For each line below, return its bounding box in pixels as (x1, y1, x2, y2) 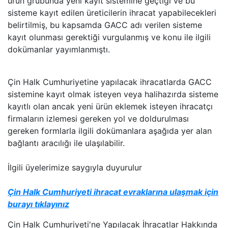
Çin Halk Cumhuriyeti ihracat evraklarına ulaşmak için (8, 186, 218, 197)
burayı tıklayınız (8, 198, 69, 209)
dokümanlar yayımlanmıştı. (8, 44, 110, 54)
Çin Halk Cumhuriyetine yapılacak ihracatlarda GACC (8, 76, 212, 87)
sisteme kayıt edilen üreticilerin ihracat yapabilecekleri (8, 7, 216, 18)
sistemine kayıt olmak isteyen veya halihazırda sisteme (8, 89, 218, 99)
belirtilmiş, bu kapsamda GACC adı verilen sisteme (8, 19, 202, 30)
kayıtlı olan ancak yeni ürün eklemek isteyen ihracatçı (8, 101, 213, 111)
